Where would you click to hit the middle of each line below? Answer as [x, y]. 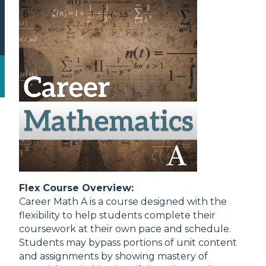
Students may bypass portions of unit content [128, 242]
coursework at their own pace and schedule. [125, 229]
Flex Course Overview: [76, 188]
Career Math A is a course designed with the [123, 201]
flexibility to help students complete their [117, 215]
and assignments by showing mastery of [113, 256]
